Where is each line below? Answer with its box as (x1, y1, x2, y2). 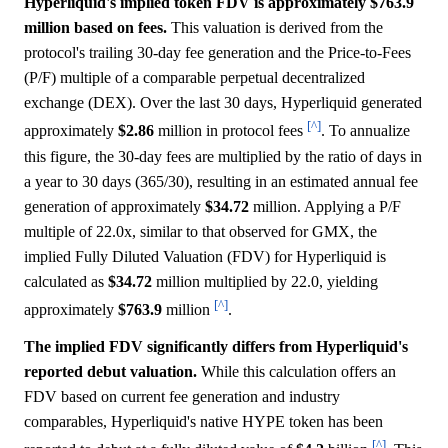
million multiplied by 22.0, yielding (152, 272, 378, 290)
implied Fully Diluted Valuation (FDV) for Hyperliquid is (24, 247, 386, 265)
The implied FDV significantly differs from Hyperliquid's (24, 338, 408, 356)
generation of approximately (24, 197, 205, 215)
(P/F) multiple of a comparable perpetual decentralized (24, 69, 365, 87)
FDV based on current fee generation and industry (24, 388, 340, 406)
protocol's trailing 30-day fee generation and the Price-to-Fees (24, 44, 411, 62)
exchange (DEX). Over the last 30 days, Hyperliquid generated (24, 94, 422, 112)
